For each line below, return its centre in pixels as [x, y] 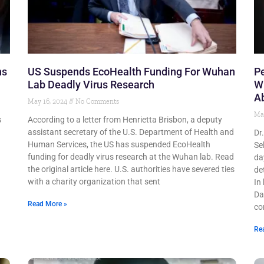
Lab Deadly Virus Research [91, 85]
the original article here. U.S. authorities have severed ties [131, 169]
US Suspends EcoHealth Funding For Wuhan [132, 72]
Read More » [48, 204]
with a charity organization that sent [94, 182]
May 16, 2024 [49, 102]
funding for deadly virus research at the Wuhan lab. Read [131, 157]
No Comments [97, 102]
